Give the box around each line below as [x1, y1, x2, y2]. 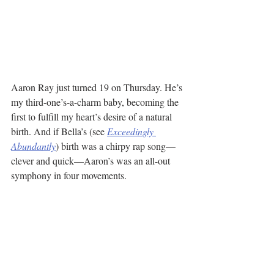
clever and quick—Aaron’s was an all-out [11, 154, 172, 167]
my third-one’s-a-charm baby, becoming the [11, 95, 181, 108]
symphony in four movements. [11, 168, 127, 182]
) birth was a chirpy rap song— [56, 139, 176, 152]
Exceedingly [107, 124, 156, 138]
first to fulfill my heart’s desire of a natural [11, 109, 174, 123]
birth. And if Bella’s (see [11, 124, 107, 138]
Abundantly [11, 139, 56, 152]
